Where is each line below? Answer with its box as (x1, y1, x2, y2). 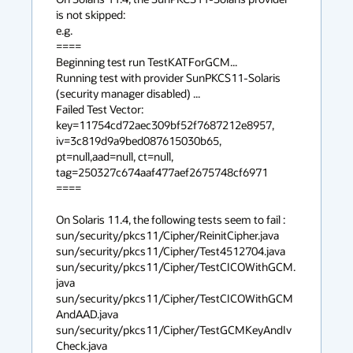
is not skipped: (56, 7, 125, 22)
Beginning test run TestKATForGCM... (56, 54, 237, 69)
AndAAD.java (56, 307, 121, 321)
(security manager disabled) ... (56, 86, 200, 101)
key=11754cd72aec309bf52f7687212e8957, (56, 117, 274, 132)
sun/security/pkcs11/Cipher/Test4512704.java (56, 243, 288, 258)
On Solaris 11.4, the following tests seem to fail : (56, 212, 288, 227)
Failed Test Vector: (56, 102, 143, 117)
